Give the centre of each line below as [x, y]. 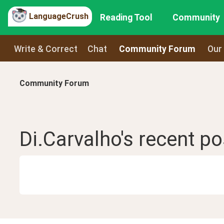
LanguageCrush [59, 16]
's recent [160, 139]
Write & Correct [46, 49]
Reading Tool [126, 17]
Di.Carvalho [70, 139]
